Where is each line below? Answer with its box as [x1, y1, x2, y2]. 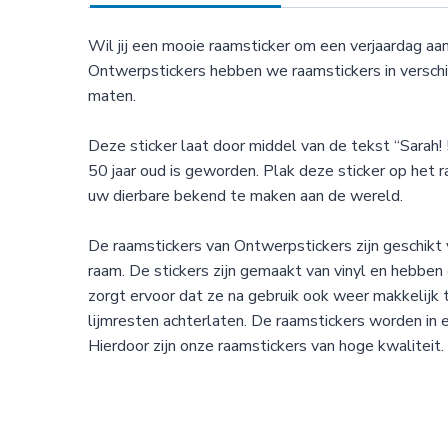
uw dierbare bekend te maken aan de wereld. [88, 184, 403, 207]
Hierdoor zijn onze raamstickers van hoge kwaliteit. [88, 334, 444, 357]
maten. [88, 84, 136, 107]
